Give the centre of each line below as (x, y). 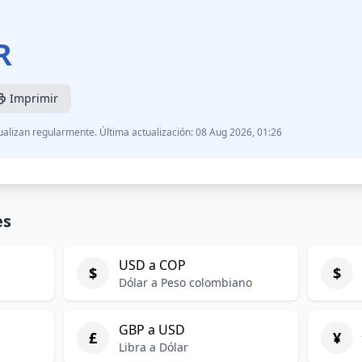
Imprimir (34, 98)
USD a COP (152, 265)
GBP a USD (152, 330)
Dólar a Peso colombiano (185, 282)
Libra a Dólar (153, 347)
